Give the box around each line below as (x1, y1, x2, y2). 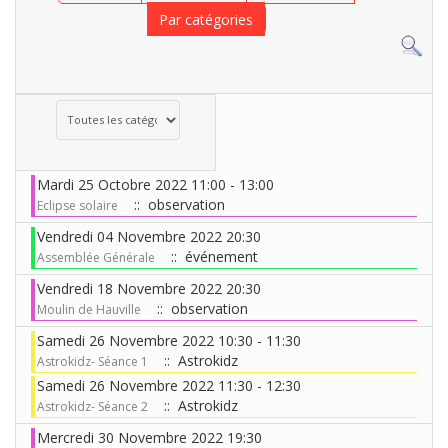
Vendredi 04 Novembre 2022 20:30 (37, 226, 261, 246)
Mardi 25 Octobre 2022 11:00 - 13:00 (37, 174, 274, 194)
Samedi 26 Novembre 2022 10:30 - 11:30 (37, 330, 301, 350)
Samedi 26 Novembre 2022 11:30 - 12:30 (37, 375, 301, 395)
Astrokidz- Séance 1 (37, 352, 148, 370)
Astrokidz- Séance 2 (37, 397, 148, 415)
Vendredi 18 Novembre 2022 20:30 (37, 278, 261, 298)
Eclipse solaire (37, 196, 118, 214)
